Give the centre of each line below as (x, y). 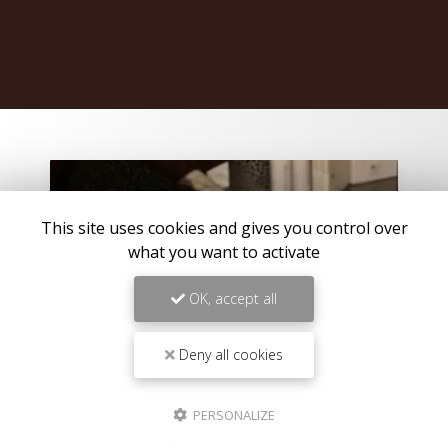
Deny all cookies (229, 354)
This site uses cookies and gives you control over (224, 228)
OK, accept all (231, 298)
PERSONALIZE (232, 415)
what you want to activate (224, 252)
